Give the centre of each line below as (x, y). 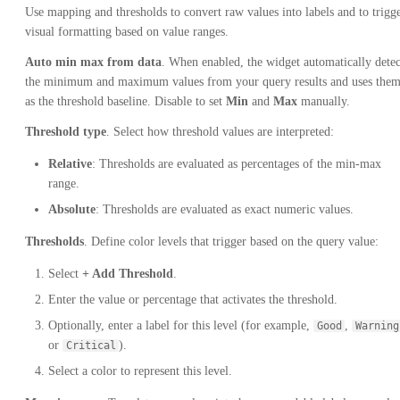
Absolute (72, 209)
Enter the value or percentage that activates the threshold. (193, 300)
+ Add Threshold (128, 274)
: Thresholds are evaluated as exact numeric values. (225, 209)
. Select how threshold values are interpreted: (220, 132)
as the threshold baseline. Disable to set (125, 101)
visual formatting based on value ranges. (127, 32)
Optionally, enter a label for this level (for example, (181, 325)
